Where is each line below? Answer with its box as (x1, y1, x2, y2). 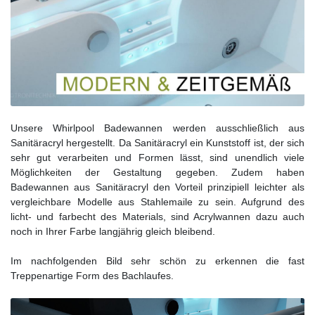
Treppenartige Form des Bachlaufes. (11, 269, 174, 281)
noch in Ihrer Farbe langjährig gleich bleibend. (11, 225, 215, 237)
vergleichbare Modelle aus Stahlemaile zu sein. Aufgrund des (11, 195, 304, 207)
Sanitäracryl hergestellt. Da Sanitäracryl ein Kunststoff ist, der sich (11, 136, 304, 148)
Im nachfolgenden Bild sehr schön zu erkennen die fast (11, 255, 304, 266)
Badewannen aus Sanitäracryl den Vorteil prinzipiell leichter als (11, 181, 304, 193)
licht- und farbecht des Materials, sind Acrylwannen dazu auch (11, 210, 304, 222)
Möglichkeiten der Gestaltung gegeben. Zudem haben (11, 166, 304, 178)
